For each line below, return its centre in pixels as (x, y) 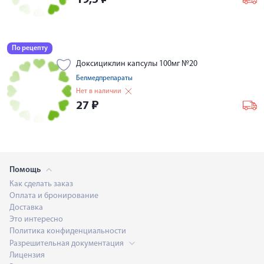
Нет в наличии (99, 91)
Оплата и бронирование (54, 196)
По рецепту (30, 48)
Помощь (26, 170)
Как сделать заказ (41, 184)
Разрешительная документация (67, 244)
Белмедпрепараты (104, 78)
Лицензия (27, 255)
